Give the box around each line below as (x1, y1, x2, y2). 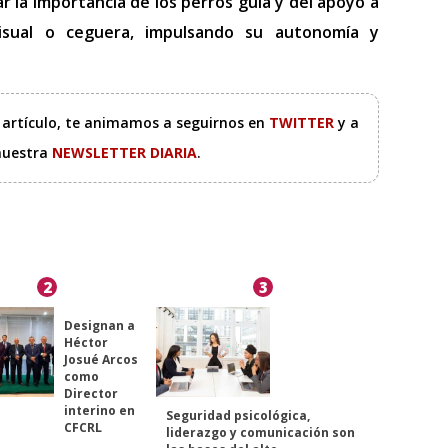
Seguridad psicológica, (166, 407, 311, 425)
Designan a (63, 317, 135, 335)
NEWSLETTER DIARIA (52, 143, 197, 163)
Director (63, 385, 118, 403)
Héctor (63, 334, 108, 352)
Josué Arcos (63, 351, 138, 369)
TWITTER (268, 113, 338, 133)
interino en (63, 402, 135, 420)
